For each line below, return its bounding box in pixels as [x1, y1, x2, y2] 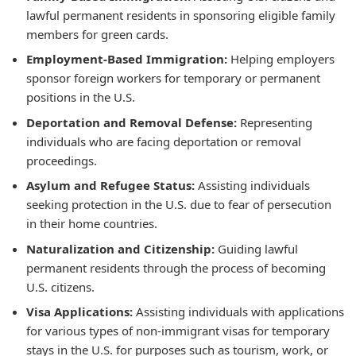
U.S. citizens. [26, 278, 95, 295]
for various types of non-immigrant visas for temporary [26, 323, 330, 339]
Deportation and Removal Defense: [26, 114, 237, 130]
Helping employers [227, 51, 335, 67]
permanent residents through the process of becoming [26, 259, 326, 276]
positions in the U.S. [26, 89, 135, 105]
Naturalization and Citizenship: [26, 240, 215, 257]
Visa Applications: [26, 304, 133, 319]
